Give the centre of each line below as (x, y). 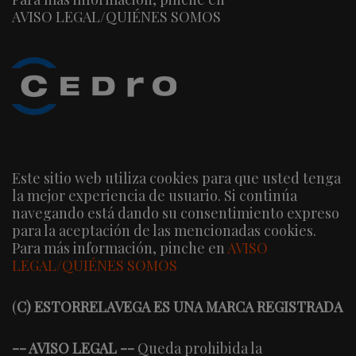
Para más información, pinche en (120, 248)
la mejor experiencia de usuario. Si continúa (155, 195)
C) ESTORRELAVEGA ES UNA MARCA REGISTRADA (180, 306)
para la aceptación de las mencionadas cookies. (164, 230)
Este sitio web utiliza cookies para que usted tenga (176, 178)
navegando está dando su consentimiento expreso (176, 213)
